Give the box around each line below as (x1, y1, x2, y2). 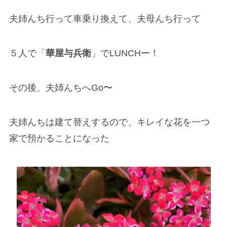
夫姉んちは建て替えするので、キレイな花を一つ (9, 117, 210, 127)
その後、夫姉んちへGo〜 (9, 83, 112, 93)
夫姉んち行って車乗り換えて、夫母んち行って (9, 14, 201, 24)
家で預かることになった (9, 133, 109, 143)
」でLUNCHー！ (91, 48, 159, 59)
